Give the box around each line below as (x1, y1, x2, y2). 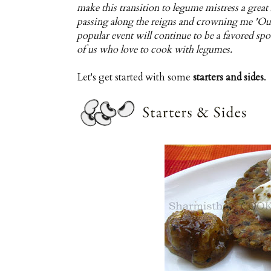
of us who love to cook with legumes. (77, 43, 232, 57)
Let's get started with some (77, 71, 193, 85)
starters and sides (193, 71, 264, 85)
